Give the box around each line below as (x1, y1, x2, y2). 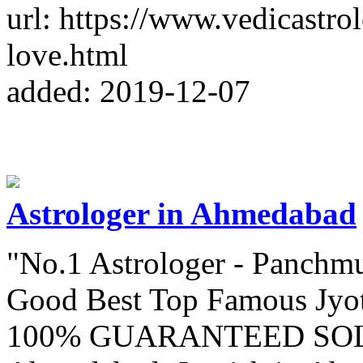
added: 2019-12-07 (6, 73, 250, 109)
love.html (6, 36, 128, 72)
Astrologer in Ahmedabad (6, 195, 357, 231)
